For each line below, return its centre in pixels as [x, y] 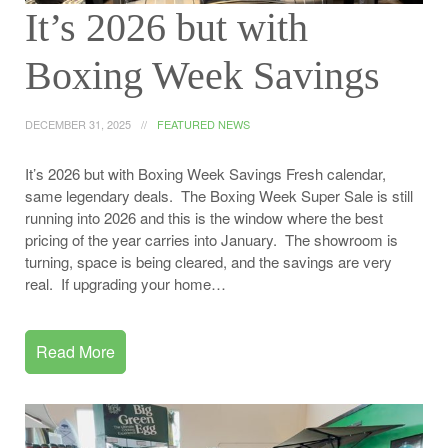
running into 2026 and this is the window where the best [204, 217]
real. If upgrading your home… [125, 283]
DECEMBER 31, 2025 [78, 123]
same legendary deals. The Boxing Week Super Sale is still [219, 195]
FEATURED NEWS [203, 123]
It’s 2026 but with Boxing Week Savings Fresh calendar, [205, 173]
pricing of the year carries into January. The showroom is [211, 239]
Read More [75, 351]
